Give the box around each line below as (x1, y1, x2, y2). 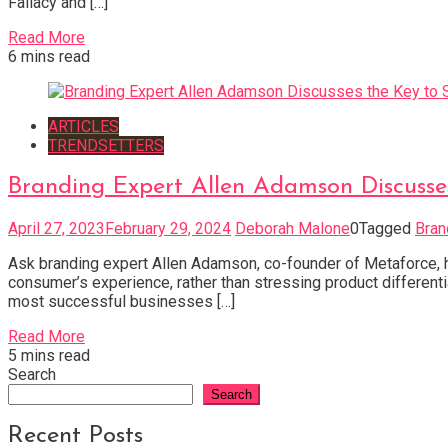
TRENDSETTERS (48, 135, 164, 155)
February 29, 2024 (105, 218, 231, 238)
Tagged (359, 218, 415, 238)
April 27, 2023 (8, 218, 105, 238)
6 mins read (8, 46, 90, 66)
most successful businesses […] (8, 291, 235, 311)
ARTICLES (48, 116, 119, 136)
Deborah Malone (235, 218, 350, 238)
